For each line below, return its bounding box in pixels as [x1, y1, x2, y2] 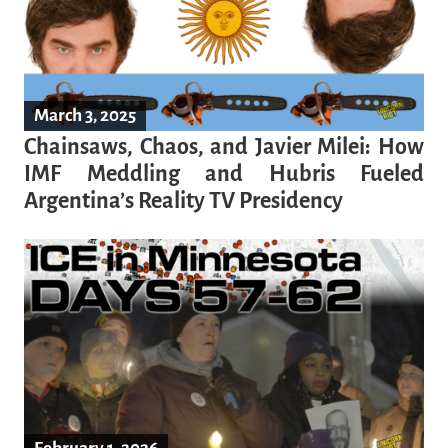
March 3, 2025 [34, 106, 136, 125]
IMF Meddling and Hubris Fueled [24, 162, 424, 186]
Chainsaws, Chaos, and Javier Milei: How [24, 135, 424, 159]
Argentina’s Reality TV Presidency [24, 189, 343, 213]
